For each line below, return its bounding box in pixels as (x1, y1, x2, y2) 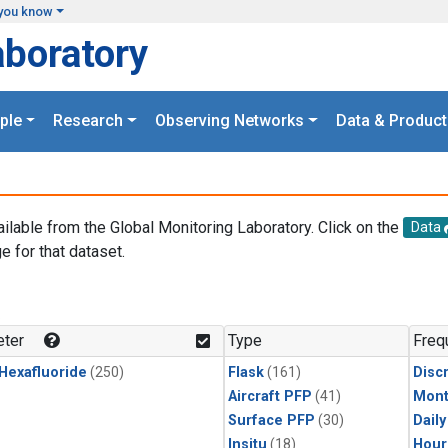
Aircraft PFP (228, 388, 312, 406)
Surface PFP (228, 412, 315, 430)
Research (53, 111, 124, 131)
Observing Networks (155, 111, 304, 131)
